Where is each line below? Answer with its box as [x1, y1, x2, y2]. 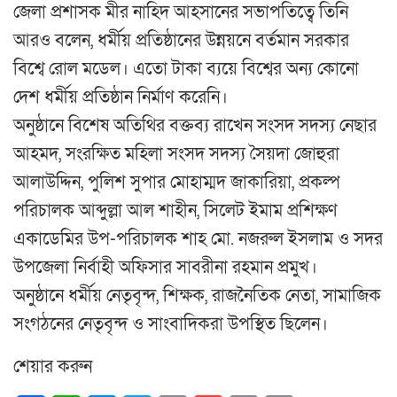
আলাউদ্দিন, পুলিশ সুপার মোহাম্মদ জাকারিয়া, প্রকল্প [13, 171, 339, 195]
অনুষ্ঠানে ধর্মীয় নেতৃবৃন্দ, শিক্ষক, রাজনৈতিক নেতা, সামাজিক [13, 284, 381, 308]
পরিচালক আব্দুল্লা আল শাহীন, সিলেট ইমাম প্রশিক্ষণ [13, 199, 338, 223]
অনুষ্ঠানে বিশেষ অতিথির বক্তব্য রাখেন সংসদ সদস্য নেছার [13, 114, 377, 138]
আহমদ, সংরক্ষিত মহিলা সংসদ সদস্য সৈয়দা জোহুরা [13, 143, 339, 167]
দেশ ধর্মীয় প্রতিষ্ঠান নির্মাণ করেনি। [13, 86, 228, 110]
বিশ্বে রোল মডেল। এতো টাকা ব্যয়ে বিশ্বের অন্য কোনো [13, 58, 359, 82]
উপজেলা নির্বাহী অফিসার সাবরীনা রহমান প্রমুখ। [13, 256, 317, 280]
